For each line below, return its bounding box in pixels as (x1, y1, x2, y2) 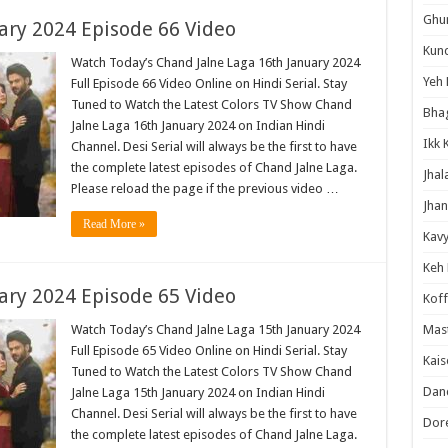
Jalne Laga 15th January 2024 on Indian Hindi (70, 385, 325, 401)
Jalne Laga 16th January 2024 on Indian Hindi (70, 118, 325, 134)
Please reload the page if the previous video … (70, 181, 339, 197)
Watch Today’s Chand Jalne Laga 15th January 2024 (70, 322, 360, 338)
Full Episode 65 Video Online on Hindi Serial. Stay (70, 343, 347, 359)
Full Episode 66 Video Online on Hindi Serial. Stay (70, 76, 347, 92)
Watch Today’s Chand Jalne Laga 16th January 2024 (70, 55, 360, 71)
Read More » (82, 217, 145, 232)
